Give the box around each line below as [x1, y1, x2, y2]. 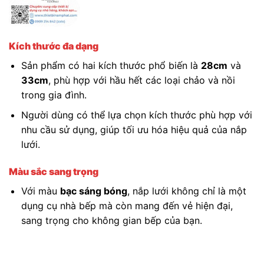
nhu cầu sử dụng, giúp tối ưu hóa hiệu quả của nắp [21, 124, 247, 136]
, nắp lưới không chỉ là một [127, 185, 246, 197]
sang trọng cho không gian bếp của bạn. [21, 214, 202, 227]
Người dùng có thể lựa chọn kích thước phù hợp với [21, 109, 252, 121]
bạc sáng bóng [60, 185, 127, 197]
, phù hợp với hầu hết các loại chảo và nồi [48, 74, 235, 86]
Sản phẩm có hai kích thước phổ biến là [21, 59, 201, 71]
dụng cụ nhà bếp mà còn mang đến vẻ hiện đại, [21, 200, 233, 212]
